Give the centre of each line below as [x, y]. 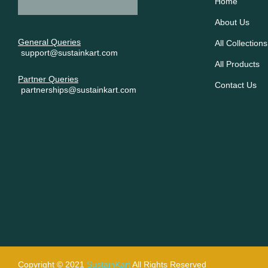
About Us [232, 22]
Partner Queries [48, 79]
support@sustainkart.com [69, 53]
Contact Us [235, 85]
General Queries [49, 42]
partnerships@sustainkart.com [79, 90]
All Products [237, 64]
